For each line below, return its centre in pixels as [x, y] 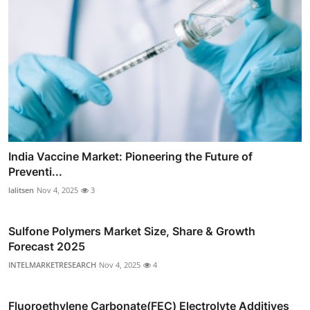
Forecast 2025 [47, 247]
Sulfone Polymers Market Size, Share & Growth [132, 231]
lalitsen [21, 190]
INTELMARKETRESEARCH [52, 265]
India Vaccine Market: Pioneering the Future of [130, 157]
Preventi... [35, 172]
